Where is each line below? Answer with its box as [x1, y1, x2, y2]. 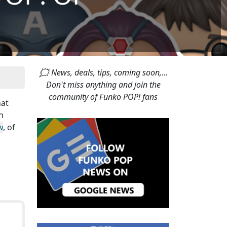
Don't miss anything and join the [46, 79, 161, 90]
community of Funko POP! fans [49, 91, 158, 102]
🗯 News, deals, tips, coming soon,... [39, 67, 168, 78]
